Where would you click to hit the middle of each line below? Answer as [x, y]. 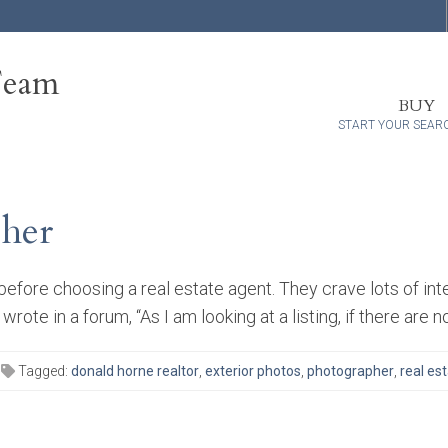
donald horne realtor [135, 370]
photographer [350, 370]
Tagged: [43, 370]
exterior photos [253, 370]
